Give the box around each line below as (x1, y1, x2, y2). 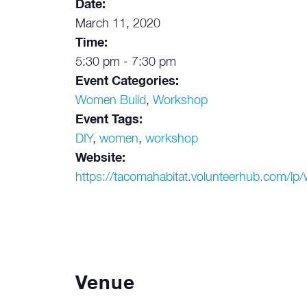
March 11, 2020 (75, 18, 160, 30)
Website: (75, 152, 125, 164)
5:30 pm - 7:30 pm (75, 56, 176, 69)
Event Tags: (75, 114, 143, 126)
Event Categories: (75, 75, 179, 88)
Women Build (75, 95, 146, 107)
